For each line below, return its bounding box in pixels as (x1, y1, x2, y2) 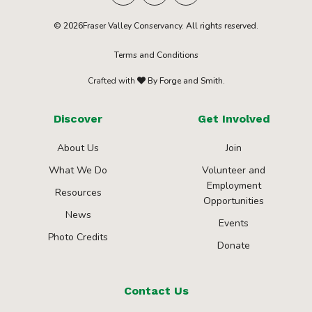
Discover (54, 112, 103, 126)
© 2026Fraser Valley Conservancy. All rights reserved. (54, 19, 258, 31)
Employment (206, 179, 261, 193)
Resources (54, 186, 102, 200)
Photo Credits (48, 231, 109, 244)
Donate (217, 239, 251, 253)
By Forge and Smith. (145, 75, 225, 86)
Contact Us (123, 283, 189, 297)
